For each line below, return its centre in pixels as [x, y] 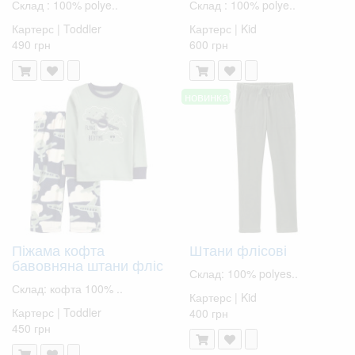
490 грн [31, 44]
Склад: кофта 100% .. [67, 288]
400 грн [209, 313]
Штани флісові [238, 249]
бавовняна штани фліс [88, 264]
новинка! [208, 96]
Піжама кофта [58, 249]
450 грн [31, 328]
